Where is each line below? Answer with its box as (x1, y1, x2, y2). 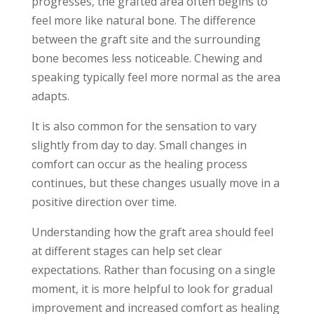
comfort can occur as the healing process (31, 156, 247, 172)
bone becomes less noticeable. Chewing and (31, 50, 262, 66)
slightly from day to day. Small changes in (31, 137, 247, 153)
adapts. (31, 88, 69, 104)
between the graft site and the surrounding (31, 31, 261, 47)
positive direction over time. (31, 193, 177, 210)
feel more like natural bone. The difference (31, 12, 256, 28)
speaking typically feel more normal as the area (31, 69, 280, 85)
